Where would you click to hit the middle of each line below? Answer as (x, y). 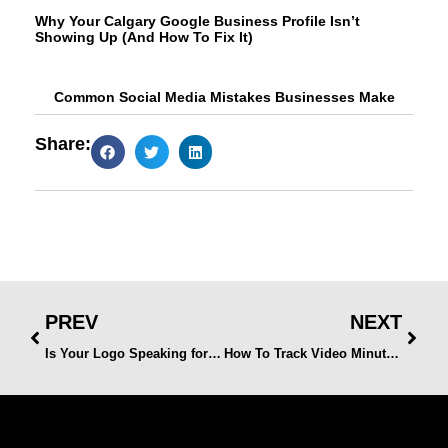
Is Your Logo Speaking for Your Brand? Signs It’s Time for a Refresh (214, 353)
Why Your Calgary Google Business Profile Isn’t (197, 21)
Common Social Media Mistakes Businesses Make (224, 97)
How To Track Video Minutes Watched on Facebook (392, 353)
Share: (63, 144)
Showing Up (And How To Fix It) (144, 37)
